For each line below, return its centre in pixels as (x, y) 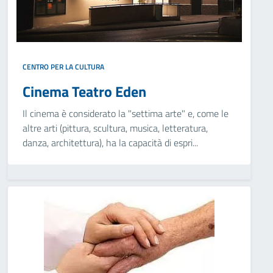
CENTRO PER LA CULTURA (63, 67)
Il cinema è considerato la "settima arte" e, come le (126, 113)
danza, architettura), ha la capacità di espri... (110, 143)
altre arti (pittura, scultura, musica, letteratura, (115, 128)
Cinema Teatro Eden (84, 91)
